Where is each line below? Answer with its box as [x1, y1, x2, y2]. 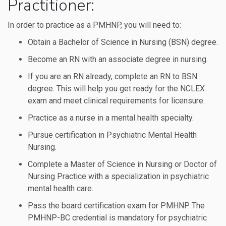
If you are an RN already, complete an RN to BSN [28, 72, 197, 81]
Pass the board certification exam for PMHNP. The [28, 201, 205, 210]
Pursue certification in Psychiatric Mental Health [28, 130, 197, 140]
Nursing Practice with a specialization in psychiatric [28, 172, 209, 181]
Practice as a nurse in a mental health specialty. [28, 113, 196, 123]
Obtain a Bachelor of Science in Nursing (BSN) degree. [28, 37, 218, 47]
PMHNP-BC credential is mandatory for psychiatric [28, 213, 207, 222]
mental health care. [28, 184, 93, 193]
